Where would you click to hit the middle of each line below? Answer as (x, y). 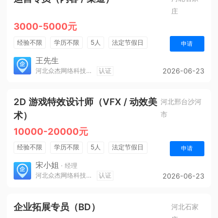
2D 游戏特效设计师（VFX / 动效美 (85, 102)
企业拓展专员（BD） (57, 207)
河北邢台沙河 (181, 101)
